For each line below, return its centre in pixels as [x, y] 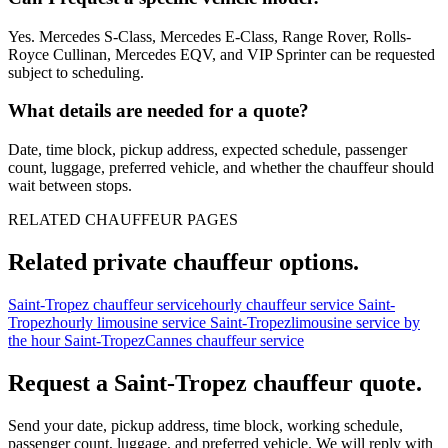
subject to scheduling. [76, 72]
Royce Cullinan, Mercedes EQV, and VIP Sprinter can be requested [221, 54]
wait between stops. [70, 186]
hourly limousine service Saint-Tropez [171, 322]
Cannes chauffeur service [224, 340]
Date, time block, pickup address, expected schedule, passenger [207, 150]
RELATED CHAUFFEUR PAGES [123, 220]
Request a [61, 382]
